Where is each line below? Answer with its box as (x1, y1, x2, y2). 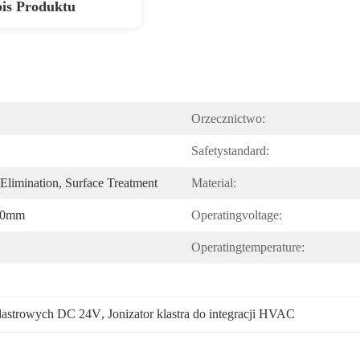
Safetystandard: (191, 144, 269, 157)
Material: (191, 176, 236, 190)
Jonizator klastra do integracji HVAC (108, 307, 295, 321)
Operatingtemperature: (191, 240, 305, 254)
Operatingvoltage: (191, 208, 282, 222)
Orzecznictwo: (191, 112, 265, 125)
